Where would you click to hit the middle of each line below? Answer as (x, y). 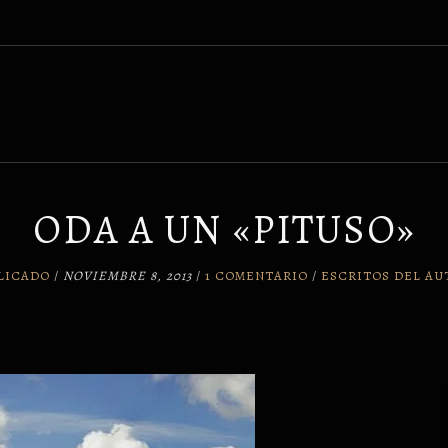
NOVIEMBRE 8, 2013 (127, 275)
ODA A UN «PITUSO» (224, 229)
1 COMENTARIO (256, 275)
